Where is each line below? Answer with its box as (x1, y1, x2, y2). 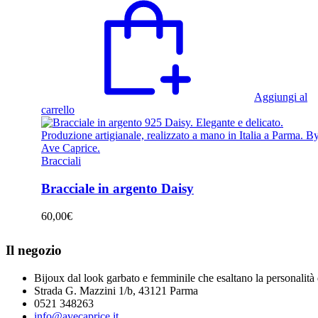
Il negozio (6, 243, 62, 258)
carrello (41, 104, 75, 116)
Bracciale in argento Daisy (41, 180, 194, 196)
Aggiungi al (254, 91, 307, 104)
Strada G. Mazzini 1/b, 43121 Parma (34, 284, 198, 297)
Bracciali (41, 155, 81, 168)
